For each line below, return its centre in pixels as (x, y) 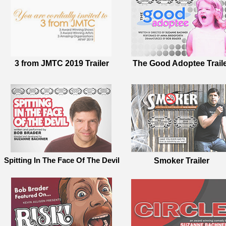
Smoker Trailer (182, 161)
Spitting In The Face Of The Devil (62, 160)
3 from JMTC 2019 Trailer (62, 63)
